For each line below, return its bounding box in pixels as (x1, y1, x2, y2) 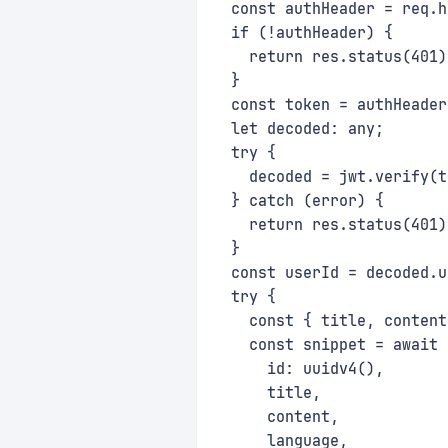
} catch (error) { (213, 191, 384, 211)
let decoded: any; (213, 119, 384, 139)
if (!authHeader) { (213, 23, 393, 43)
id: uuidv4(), (213, 359, 384, 379)
